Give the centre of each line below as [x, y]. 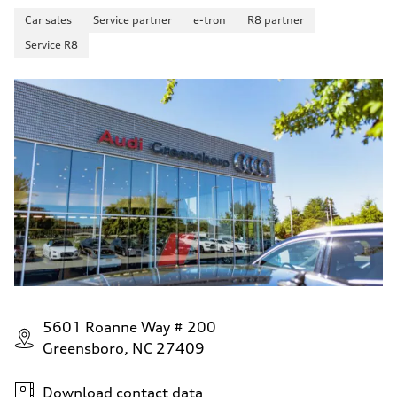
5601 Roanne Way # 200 [129, 327]
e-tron [210, 20]
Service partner [132, 20]
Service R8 [51, 45]
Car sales [48, 20]
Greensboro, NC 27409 [124, 349]
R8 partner [276, 20]
